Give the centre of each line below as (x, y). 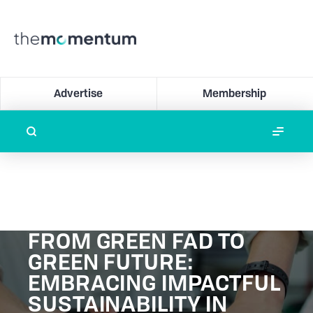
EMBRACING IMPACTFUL (155, 283)
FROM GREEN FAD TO (137, 241)
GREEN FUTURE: (111, 262)
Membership (235, 93)
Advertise (79, 93)
